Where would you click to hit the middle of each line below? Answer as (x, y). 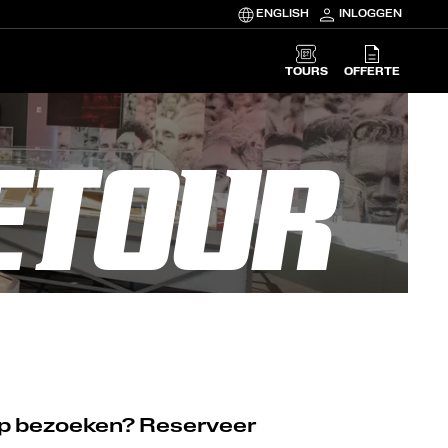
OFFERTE (371, 72)
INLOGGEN (370, 14)
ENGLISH (282, 14)
